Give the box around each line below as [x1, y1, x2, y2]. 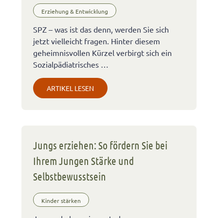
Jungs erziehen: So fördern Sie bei [33, 138, 167, 151]
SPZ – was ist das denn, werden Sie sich [33, 24, 169, 34]
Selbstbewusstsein [33, 169, 106, 182]
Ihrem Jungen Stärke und [33, 154, 134, 167]
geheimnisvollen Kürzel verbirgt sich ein [33, 47, 172, 57]
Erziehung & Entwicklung [41, 7, 108, 16]
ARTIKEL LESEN [47, 83, 94, 92]
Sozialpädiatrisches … [33, 59, 109, 69]
